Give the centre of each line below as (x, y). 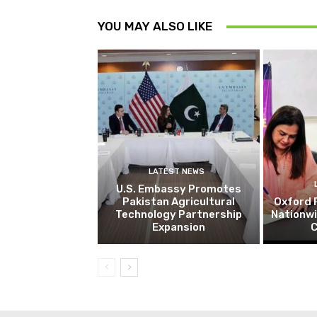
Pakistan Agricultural (178, 201)
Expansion (178, 227)
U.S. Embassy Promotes (178, 189)
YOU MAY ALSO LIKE (155, 27)
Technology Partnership (178, 214)
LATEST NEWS (177, 171)
